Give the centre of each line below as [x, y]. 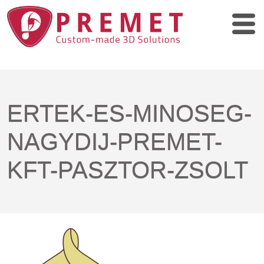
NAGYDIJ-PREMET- [115, 141]
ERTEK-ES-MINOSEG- [129, 113]
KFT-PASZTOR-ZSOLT [128, 170]
